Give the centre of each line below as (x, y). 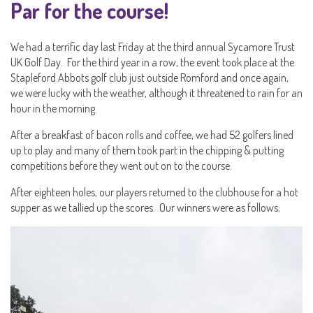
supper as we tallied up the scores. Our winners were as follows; (145, 208)
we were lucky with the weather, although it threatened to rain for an (156, 93)
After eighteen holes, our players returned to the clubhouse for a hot (154, 192)
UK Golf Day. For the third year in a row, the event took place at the (152, 62)
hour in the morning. (54, 108)
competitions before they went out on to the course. (121, 166)
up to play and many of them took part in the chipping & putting (147, 150)
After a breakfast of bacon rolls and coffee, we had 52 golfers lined (152, 135)
